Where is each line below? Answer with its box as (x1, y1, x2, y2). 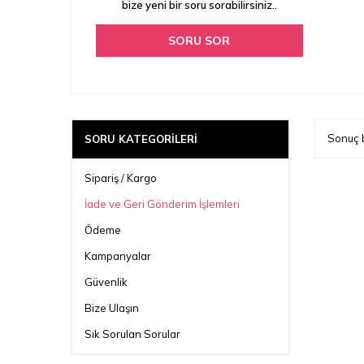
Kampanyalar (84, 249, 151, 263)
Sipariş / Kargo (84, 171, 157, 185)
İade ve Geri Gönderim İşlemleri (84, 197, 240, 211)
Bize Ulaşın (84, 301, 139, 315)
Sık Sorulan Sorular (84, 327, 180, 341)
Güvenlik (84, 275, 128, 289)
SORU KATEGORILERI (84, 132, 197, 146)
